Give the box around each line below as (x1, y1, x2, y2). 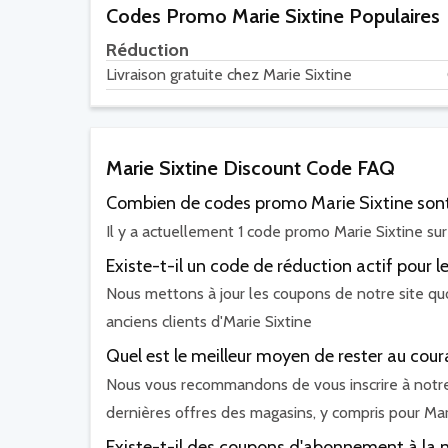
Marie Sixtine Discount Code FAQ (106, 156, 395, 181)
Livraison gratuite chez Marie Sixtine (106, 65, 352, 85)
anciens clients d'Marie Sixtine (106, 312, 312, 332)
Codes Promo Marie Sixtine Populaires (106, 4, 440, 29)
